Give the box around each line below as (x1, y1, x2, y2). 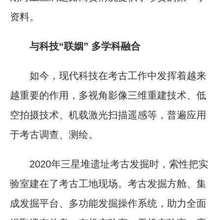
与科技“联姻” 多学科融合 (29, 40, 140, 52)
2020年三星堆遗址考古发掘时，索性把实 (10, 158, 208, 169)
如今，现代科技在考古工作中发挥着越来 (10, 70, 206, 81)
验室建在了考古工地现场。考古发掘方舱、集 (10, 178, 206, 189)
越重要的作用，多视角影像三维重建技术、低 (10, 89, 206, 101)
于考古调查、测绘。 (10, 129, 98, 140)
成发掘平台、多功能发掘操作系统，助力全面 (10, 197, 206, 209)
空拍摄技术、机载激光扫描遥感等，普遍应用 (10, 109, 206, 120)
